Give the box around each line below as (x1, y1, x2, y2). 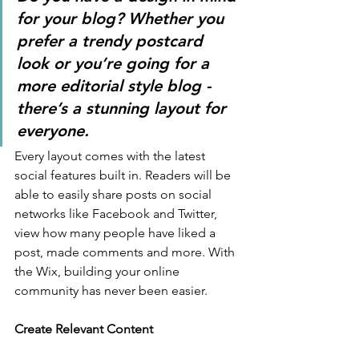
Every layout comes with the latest (14, 148, 208, 164)
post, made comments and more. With (14, 244, 238, 260)
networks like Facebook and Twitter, (14, 206, 220, 222)
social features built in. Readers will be (14, 167, 234, 184)
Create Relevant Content (14, 321, 153, 337)
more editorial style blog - (17, 76, 216, 96)
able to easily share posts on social (14, 187, 215, 203)
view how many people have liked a (14, 225, 219, 241)
